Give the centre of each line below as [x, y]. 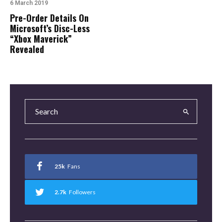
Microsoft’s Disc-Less [50, 28]
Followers [82, 192]
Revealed [27, 49]
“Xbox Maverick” [41, 39]
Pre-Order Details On [49, 18]
